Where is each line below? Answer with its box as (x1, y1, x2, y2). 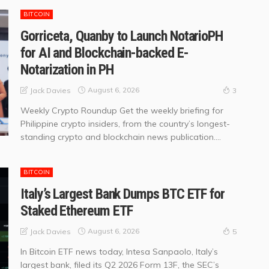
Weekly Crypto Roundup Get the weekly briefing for (20, 104, 223, 116)
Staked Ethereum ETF (20, 202, 133, 219)
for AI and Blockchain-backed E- (20, 44, 189, 61)
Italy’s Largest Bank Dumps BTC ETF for (20, 185, 225, 202)
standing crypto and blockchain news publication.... (20, 131, 221, 142)
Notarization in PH (20, 61, 113, 78)
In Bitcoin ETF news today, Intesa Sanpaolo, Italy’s (20, 246, 218, 257)
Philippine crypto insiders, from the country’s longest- (20, 118, 230, 129)
